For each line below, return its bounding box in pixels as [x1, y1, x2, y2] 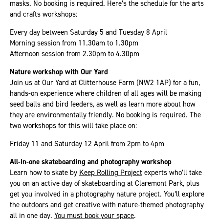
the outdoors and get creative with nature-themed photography [10, 199, 204, 209]
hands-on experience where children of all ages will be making [10, 88, 201, 98]
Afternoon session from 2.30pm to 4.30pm [10, 48, 139, 58]
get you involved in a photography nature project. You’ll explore [10, 189, 204, 198]
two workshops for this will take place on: [10, 120, 137, 130]
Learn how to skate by [10, 167, 79, 177]
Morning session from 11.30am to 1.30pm [10, 38, 138, 47]
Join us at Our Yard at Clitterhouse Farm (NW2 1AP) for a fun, [10, 77, 200, 87]
